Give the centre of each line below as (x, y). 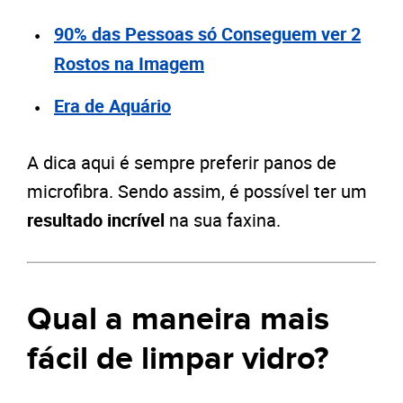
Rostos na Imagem (129, 64)
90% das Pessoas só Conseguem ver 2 (207, 34)
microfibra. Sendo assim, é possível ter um (197, 192)
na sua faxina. (223, 220)
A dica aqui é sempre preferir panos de (182, 163)
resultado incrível (96, 220)
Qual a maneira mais (178, 320)
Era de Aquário (112, 106)
